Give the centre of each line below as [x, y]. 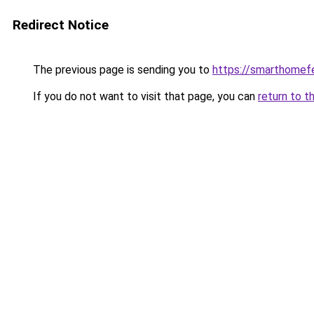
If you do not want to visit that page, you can [144, 96]
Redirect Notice [61, 25]
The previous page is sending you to [121, 70]
